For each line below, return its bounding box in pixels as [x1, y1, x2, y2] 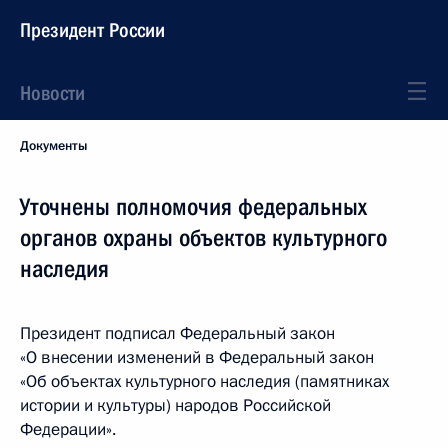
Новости [20, 81, 85, 105]
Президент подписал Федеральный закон [20, 322, 335, 345]
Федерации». [20, 418, 116, 441]
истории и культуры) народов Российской [20, 394, 331, 417]
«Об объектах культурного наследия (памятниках [20, 370, 389, 393]
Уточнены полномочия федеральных [20, 193, 367, 221]
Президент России [20, 18, 165, 42]
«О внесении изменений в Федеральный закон [20, 346, 374, 369]
